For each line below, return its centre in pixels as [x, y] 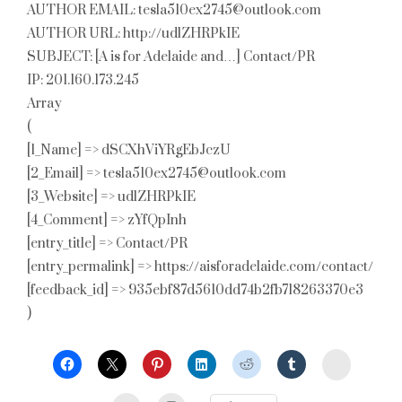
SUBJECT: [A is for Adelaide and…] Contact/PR [171, 57]
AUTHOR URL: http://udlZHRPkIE [133, 34]
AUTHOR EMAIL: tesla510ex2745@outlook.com [174, 10]
